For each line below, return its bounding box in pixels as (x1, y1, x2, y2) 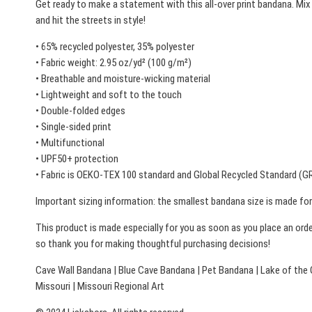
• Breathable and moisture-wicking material (36, 72, 210, 86)
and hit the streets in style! (36, 14, 146, 27)
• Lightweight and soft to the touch (36, 88, 182, 102)
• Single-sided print (36, 120, 111, 134)
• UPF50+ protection (36, 153, 118, 166)
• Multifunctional (36, 136, 104, 150)
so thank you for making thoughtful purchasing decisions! (36, 237, 270, 251)
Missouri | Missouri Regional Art (36, 280, 164, 293)
